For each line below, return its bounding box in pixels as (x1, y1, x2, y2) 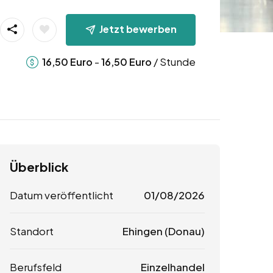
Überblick (10, 159, 68, 175)
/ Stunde (151, 54, 196, 68)
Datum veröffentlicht (10, 188, 113, 202)
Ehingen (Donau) (122, 224, 205, 238)
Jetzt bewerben (99, 22, 177, 35)
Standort (10, 224, 54, 238)
